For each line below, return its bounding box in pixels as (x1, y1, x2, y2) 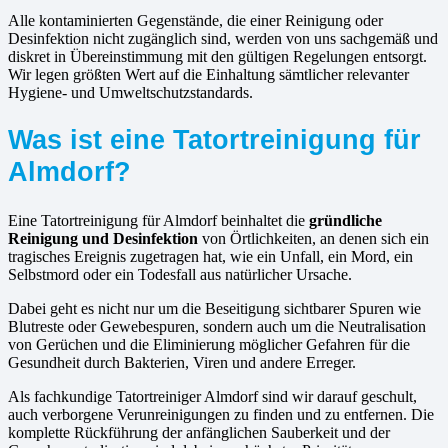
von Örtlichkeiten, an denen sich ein (198, 230, 429, 248)
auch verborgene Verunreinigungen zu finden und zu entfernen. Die (8, 406, 434, 424)
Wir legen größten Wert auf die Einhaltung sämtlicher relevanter (8, 65, 409, 83)
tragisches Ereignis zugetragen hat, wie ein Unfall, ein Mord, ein (8, 248, 413, 266)
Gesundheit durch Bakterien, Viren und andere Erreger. (8, 354, 356, 372)
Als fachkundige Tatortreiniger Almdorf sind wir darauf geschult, (8, 388, 417, 406)
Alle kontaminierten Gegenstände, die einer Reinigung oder (8, 11, 383, 29)
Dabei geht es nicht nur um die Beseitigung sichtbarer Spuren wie (8, 300, 421, 318)
